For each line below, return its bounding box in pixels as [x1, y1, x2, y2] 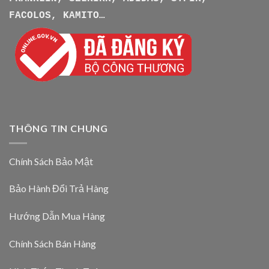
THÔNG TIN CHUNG [9, 122, 108, 134]
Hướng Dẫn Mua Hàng [9, 210, 105, 222]
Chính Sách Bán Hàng [9, 237, 96, 249]
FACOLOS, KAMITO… [9, 10, 105, 22]
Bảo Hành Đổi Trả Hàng [9, 183, 109, 195]
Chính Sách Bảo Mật [9, 155, 93, 167]
